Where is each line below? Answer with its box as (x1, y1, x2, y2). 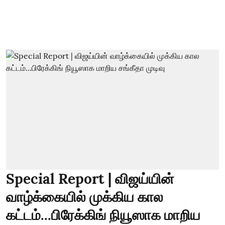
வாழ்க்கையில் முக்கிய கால (6, 187, 163, 206)
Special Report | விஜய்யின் (6, 169, 174, 188)
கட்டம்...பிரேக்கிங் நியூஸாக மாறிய (6, 205, 200, 224)
